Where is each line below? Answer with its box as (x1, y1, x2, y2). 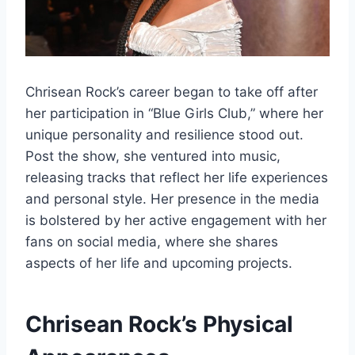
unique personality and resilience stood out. (25, 126, 303, 143)
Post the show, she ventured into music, (25, 147, 281, 164)
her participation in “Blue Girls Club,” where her (25, 105, 323, 121)
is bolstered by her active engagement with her (25, 212, 326, 228)
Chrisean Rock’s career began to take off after (25, 83, 318, 100)
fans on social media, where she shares (25, 233, 278, 250)
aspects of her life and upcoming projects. (25, 254, 292, 271)
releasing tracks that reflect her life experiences (25, 169, 328, 185)
